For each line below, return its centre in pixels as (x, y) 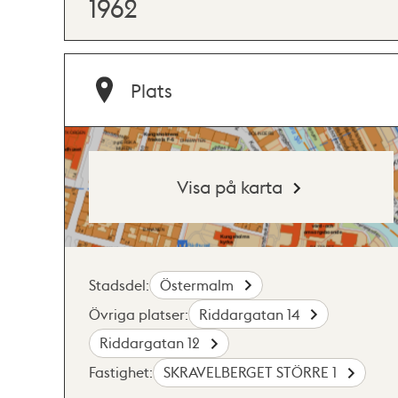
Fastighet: (121, 372)
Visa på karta (230, 186)
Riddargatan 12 (152, 343)
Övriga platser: (139, 314)
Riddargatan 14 (251, 314)
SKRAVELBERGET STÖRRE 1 (252, 372)
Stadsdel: (119, 284)
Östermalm (199, 284)
